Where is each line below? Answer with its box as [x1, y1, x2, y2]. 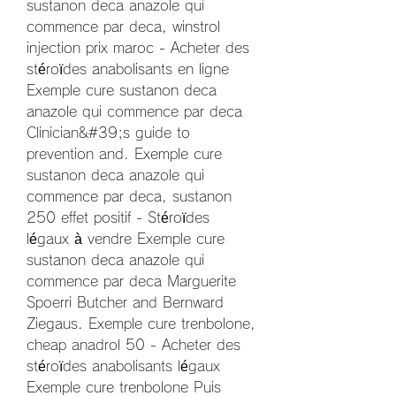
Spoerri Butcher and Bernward [27, 295, 224, 310]
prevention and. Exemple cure [27, 147, 222, 162]
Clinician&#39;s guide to [27, 126, 190, 141]
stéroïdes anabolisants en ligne [27, 62, 229, 77]
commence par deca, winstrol [27, 19, 220, 34]
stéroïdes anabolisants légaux [27, 359, 220, 374]
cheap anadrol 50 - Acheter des [27, 338, 240, 353]
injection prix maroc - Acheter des [27, 41, 249, 56]
